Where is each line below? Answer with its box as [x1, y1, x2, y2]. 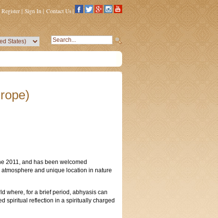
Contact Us [46, 7, 71, 15]
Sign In [25, 7, 41, 15]
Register [1, 7, 20, 15]
